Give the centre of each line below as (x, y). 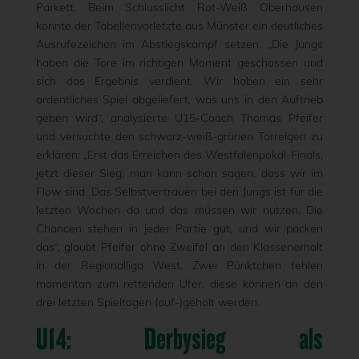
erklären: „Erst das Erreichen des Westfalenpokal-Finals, (179, 155)
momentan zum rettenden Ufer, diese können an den (179, 284)
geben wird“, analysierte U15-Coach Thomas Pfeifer (179, 118)
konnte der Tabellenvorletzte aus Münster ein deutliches (179, 26)
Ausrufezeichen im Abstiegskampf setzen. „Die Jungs (179, 44)
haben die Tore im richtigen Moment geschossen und (179, 63)
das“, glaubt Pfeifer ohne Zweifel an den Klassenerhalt (179, 247)
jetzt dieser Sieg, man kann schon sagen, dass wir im (179, 173)
